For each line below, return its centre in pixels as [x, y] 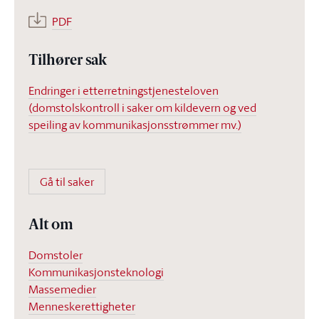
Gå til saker [67, 182]
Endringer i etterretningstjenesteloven [124, 90]
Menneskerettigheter [82, 306]
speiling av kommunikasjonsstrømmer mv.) [135, 125]
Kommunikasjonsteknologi [96, 272]
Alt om [51, 226]
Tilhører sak [68, 61]
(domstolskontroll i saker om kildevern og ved [142, 108]
